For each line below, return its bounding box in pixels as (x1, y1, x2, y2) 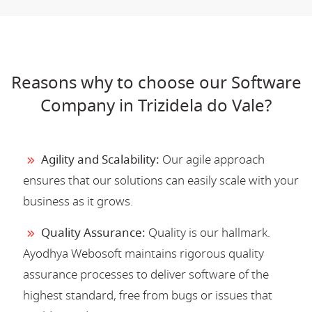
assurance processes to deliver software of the (23, 265, 269, 283)
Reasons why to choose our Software (10, 70, 302, 95)
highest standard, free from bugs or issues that (23, 286, 272, 304)
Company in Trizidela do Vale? (40, 93, 272, 118)
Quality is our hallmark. (146, 224, 270, 242)
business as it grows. (23, 192, 133, 210)
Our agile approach (159, 150, 265, 169)
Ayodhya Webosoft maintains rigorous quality (23, 244, 264, 263)
